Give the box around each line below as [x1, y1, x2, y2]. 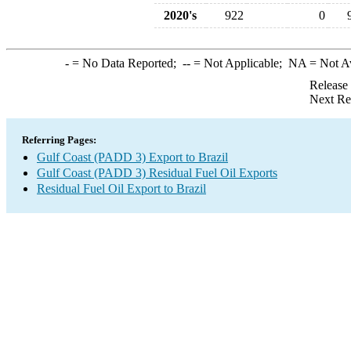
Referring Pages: [22, 134, 96, 146]
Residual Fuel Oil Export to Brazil [37, 182, 206, 195]
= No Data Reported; [68, 56, 183, 70]
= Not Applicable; [190, 56, 288, 70]
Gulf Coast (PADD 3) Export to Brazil [37, 150, 228, 164]
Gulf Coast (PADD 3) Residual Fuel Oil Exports [37, 166, 277, 179]
